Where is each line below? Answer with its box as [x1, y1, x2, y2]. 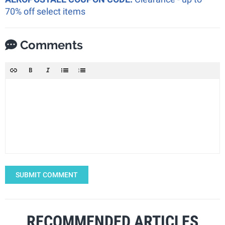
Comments [17, 37, 83, 52]
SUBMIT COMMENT [16, 170, 78, 179]
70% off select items [5, 6, 85, 17]
